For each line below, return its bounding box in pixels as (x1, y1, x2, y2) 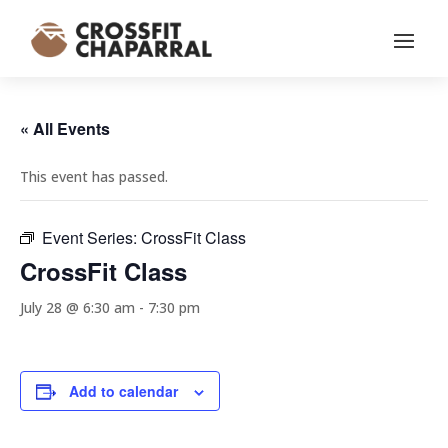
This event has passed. (20, 167, 168, 187)
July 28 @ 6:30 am (20, 298, 135, 318)
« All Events (20, 117, 110, 141)
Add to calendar (69, 381, 178, 402)
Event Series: (42, 226, 141, 250)
